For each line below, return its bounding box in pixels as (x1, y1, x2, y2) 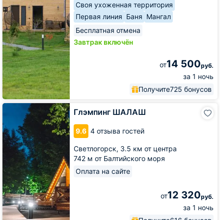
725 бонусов (170, 85, 212, 93)
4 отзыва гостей (90, 127, 144, 135)
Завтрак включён (74, 38, 133, 46)
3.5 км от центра (120, 144, 177, 153)
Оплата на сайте (76, 167, 130, 175)
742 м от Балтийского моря (74, 154, 165, 163)
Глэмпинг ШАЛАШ (74, 107, 146, 117)
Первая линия (76, 12, 122, 21)
